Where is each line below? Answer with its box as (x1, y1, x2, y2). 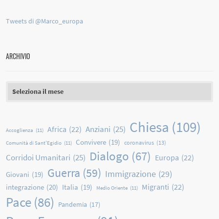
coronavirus (124, 138, 154, 146)
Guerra (47, 165, 81, 180)
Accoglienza (6, 127, 34, 133)
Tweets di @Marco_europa (6, 17, 84, 26)
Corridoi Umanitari (6, 152, 71, 163)
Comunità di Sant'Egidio (6, 139, 62, 146)
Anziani (86, 123, 111, 134)
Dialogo (89, 148, 130, 164)
